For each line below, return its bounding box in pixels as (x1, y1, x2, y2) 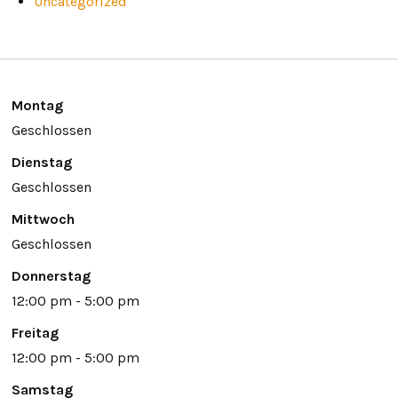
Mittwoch (11, 210, 75, 227)
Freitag (11, 323, 59, 341)
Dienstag (11, 153, 72, 171)
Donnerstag (11, 267, 91, 284)
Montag (11, 96, 63, 114)
